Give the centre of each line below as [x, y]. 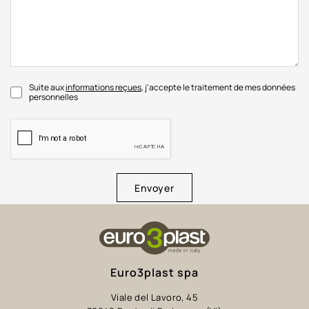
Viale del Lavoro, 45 [154, 298]
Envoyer [154, 188]
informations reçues [104, 88]
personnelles [54, 97]
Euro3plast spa [154, 273]
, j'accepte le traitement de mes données [219, 88]
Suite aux [48, 88]
